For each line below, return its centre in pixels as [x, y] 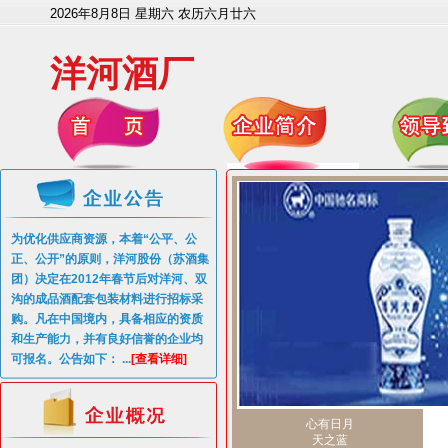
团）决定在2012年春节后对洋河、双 [109, 279]
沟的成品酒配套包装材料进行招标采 [107, 299]
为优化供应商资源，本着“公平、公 [104, 239]
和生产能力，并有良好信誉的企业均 [107, 339]
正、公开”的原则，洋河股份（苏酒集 [110, 259]
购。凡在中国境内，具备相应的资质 [107, 319]
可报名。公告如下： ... [71, 359]
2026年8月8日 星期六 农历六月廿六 [153, 13]
